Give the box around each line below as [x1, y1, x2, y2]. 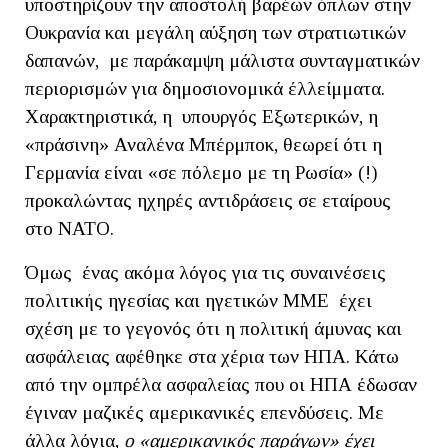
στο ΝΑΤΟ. [25, 217, 124, 239]
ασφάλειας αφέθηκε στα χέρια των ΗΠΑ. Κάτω [25, 345, 399, 367]
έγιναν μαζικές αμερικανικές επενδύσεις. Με [25, 401, 384, 423]
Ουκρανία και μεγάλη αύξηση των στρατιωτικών [25, 21, 406, 43]
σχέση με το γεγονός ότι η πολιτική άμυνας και [25, 317, 402, 339]
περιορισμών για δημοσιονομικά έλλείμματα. [25, 77, 385, 99]
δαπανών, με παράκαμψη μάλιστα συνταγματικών [25, 49, 420, 71]
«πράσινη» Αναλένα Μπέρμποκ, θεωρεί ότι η [25, 133, 382, 155]
